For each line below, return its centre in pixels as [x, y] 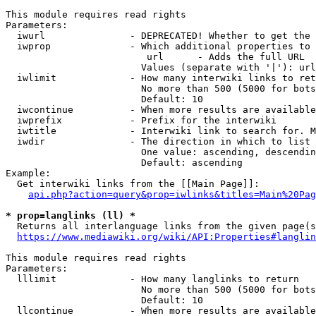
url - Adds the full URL [155, 57]
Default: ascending [124, 163]
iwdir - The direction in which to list [158, 141]
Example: [28, 173]
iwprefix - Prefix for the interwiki [141, 120]
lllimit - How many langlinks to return [152, 279]
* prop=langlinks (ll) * [71, 215]
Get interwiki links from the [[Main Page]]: [133, 184]
